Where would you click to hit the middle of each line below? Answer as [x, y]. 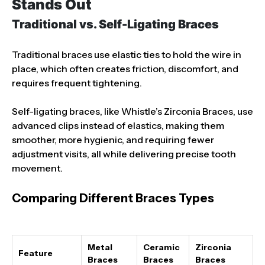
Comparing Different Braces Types [113, 198]
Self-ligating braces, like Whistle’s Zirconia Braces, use [132, 111]
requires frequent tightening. [77, 83]
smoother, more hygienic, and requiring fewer [113, 139]
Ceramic [161, 247]
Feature [35, 253]
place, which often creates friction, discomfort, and [125, 68]
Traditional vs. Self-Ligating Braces [115, 24]
